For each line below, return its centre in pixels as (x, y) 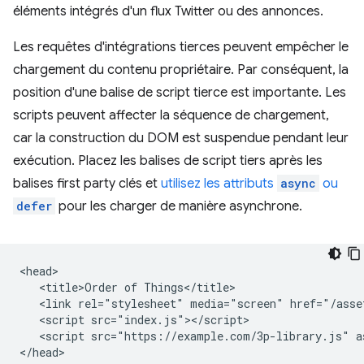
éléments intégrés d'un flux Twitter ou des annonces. (168, 11)
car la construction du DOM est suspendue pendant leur (181, 138)
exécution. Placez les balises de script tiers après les (168, 160)
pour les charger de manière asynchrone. (179, 206)
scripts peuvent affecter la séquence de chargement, (171, 115)
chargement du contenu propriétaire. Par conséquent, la (181, 69)
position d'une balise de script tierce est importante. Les (180, 92)
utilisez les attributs (219, 183)
